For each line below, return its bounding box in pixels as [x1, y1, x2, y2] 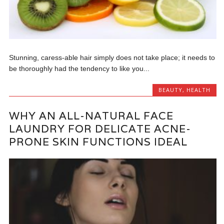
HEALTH [186, 85, 210, 93]
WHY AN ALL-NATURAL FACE [9, 108, 174, 122]
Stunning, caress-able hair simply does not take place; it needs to [9, 53, 215, 61]
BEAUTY [158, 85, 182, 93]
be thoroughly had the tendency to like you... [9, 64, 150, 72]
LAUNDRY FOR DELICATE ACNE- [9, 121, 191, 135]
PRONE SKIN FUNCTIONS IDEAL [9, 134, 188, 148]
